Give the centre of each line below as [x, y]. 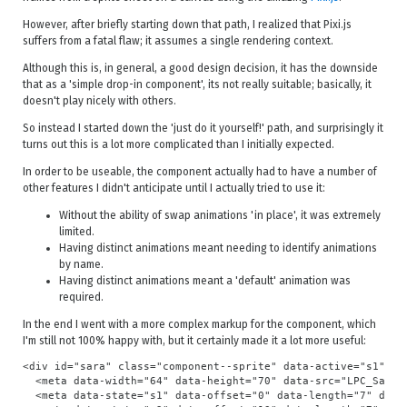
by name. [81, 264]
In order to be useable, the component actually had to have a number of [200, 172]
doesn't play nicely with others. [99, 101]
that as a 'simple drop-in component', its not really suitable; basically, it [197, 84]
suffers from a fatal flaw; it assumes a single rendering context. [178, 41]
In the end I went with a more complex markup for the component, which [199, 324]
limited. [77, 232]
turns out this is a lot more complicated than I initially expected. [179, 144]
